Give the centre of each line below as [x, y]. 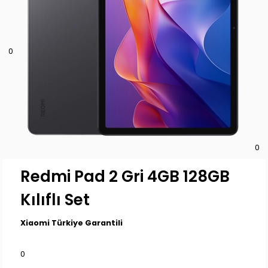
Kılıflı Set [55, 200]
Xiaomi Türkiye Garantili [72, 223]
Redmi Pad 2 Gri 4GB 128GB [125, 176]
